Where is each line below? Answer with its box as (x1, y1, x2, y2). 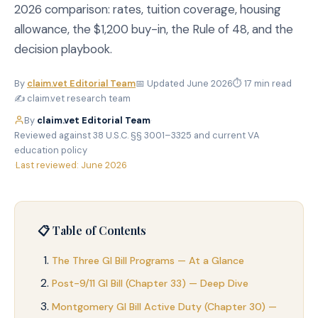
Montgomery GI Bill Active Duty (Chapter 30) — (52, 300, 277, 313)
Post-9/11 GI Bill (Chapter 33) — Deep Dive (52, 277, 248, 290)
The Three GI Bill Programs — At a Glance (52, 253, 244, 267)
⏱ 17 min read (233, 77, 292, 90)
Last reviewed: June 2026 (16, 158, 127, 171)
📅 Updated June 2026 (136, 77, 233, 90)
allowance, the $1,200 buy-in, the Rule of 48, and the (14, 21, 293, 38)
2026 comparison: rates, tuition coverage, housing (14, 1, 281, 18)
